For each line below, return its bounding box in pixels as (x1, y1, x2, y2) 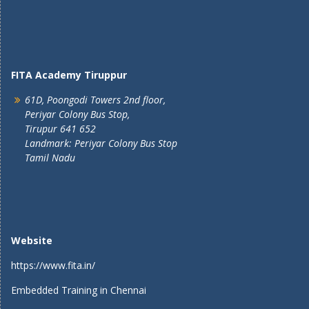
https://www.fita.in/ (11, 259, 95, 272)
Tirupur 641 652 (25, 122, 96, 135)
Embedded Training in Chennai (11, 283, 146, 297)
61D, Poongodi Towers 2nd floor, (25, 93, 166, 106)
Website (11, 234, 52, 247)
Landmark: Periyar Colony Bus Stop (25, 137, 177, 150)
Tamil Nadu (25, 151, 75, 164)
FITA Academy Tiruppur (11, 68, 127, 81)
